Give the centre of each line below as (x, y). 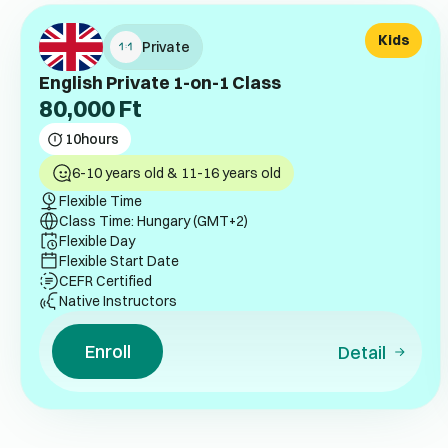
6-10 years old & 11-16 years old (176, 172)
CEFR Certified (105, 280)
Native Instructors (117, 300)
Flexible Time (100, 200)
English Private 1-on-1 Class (159, 81)
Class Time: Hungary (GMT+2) (153, 220)
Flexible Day (96, 240)
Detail (362, 352)
